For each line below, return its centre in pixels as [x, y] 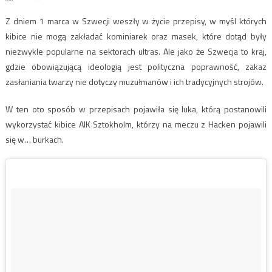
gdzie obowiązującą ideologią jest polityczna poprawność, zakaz [136, 66]
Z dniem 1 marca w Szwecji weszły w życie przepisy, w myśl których [136, 21]
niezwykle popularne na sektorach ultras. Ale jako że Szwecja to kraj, [136, 51]
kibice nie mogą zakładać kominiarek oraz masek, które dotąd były [136, 36]
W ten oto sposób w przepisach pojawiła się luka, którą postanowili [136, 109]
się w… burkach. [34, 139]
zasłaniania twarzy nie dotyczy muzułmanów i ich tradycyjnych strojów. [134, 81]
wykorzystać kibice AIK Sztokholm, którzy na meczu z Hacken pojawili [136, 124]
